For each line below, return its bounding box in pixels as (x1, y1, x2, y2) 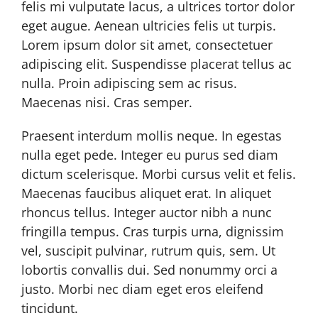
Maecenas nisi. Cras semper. (21, 94, 192, 111)
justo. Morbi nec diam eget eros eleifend (21, 280, 263, 297)
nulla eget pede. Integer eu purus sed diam (21, 146, 278, 163)
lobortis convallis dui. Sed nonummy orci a (21, 261, 278, 278)
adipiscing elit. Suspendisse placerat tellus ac (21, 55, 292, 72)
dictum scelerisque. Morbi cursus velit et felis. (21, 165, 296, 182)
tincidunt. (21, 300, 78, 317)
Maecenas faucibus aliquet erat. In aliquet (21, 185, 271, 202)
